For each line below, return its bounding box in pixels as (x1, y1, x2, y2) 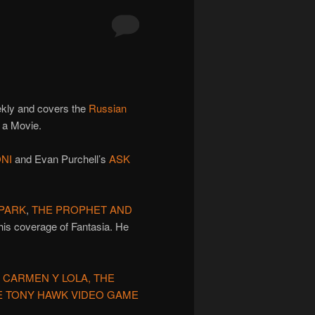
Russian (89, 100, 127, 115)
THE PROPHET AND (32, 202, 132, 217)
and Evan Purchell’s (12, 150, 109, 166)
